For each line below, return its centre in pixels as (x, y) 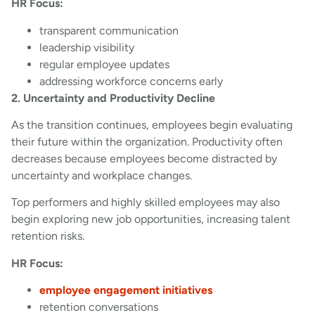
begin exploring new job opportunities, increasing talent (151, 219)
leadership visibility (88, 47)
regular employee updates (106, 64)
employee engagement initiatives (126, 290)
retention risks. (48, 236)
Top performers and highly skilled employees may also (146, 202)
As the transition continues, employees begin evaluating (152, 124)
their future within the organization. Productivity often (147, 141)
